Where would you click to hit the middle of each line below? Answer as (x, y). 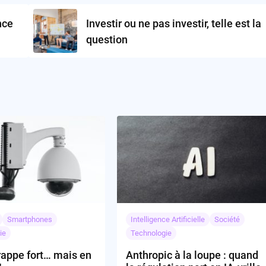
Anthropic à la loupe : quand (192, 255)
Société (227, 220)
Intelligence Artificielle (168, 220)
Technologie (151, 233)
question (107, 39)
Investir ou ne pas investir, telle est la (173, 23)
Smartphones (30, 220)
